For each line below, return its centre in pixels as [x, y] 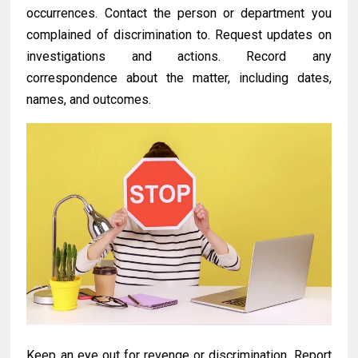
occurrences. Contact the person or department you [179, 13]
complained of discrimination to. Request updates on [179, 34]
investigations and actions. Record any [179, 56]
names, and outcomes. [89, 99]
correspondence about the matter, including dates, [179, 78]
